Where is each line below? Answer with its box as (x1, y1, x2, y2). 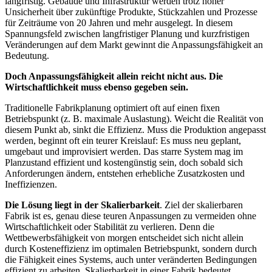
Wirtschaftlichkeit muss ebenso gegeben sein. (5, 81, 188, 92)
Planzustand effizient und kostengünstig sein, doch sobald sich (5, 157, 243, 168)
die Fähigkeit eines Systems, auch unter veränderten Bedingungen (5, 254, 257, 265)
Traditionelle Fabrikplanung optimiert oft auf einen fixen (5, 102, 220, 113)
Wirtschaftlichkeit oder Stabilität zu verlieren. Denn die (5, 221, 214, 232)
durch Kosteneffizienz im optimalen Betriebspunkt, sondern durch (5, 243, 257, 254)
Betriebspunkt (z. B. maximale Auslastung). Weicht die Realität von (5, 113, 263, 124)
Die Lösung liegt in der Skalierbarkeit (5, 199, 160, 210)
